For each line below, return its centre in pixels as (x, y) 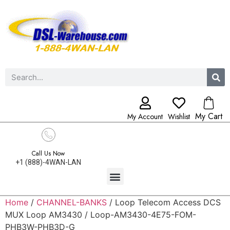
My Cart (209, 116)
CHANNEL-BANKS (72, 202)
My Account (145, 117)
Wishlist (179, 117)
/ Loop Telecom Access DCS (164, 202)
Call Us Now (48, 154)
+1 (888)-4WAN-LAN (48, 162)
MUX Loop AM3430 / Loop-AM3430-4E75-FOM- (101, 215)
